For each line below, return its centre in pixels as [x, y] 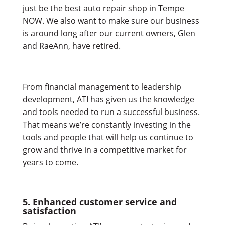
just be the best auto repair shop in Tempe [103, 8]
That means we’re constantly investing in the [106, 124]
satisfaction [49, 211]
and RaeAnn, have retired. [71, 45]
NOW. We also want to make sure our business [111, 20]
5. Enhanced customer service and [99, 202]
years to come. [50, 162]
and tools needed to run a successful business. [111, 112]
